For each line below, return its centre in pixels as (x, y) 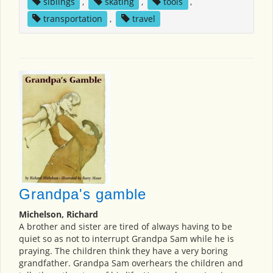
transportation (73, 19)
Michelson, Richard (58, 214)
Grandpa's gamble (83, 194)
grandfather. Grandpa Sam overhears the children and (131, 263)
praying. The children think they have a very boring (123, 251)
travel (144, 19)
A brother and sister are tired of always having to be (126, 227)
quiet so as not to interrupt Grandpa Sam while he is (126, 239)
